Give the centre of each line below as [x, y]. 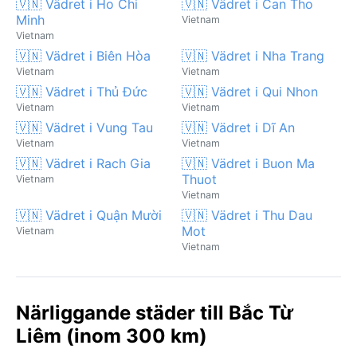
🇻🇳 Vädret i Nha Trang [253, 55]
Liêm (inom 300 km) [112, 335]
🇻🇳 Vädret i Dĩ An [238, 127]
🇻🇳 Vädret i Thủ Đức [82, 91]
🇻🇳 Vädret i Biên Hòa [83, 55]
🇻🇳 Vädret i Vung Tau [84, 127]
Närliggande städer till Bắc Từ [155, 312]
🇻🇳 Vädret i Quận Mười [89, 215]
